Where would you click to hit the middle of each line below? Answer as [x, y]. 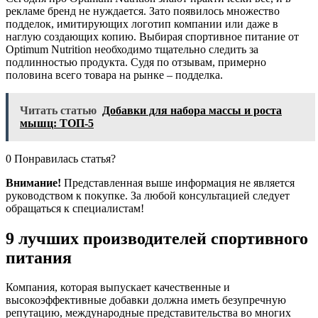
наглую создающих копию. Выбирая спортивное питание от [152, 36]
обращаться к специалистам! [75, 208]
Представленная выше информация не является [178, 182]
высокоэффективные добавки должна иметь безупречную [146, 300]
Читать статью [58, 110]
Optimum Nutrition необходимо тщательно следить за [132, 49]
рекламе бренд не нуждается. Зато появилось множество [143, 11]
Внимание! [33, 182]
